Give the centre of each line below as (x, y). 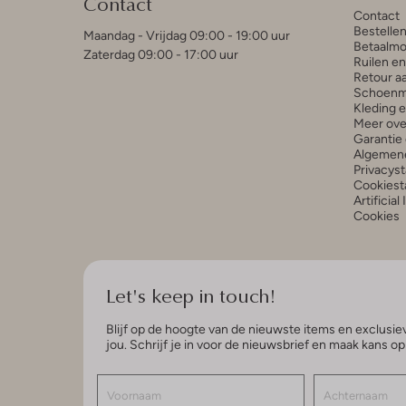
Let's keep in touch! (191, 295)
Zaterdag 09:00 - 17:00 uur (161, 54)
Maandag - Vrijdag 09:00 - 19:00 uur (187, 35)
